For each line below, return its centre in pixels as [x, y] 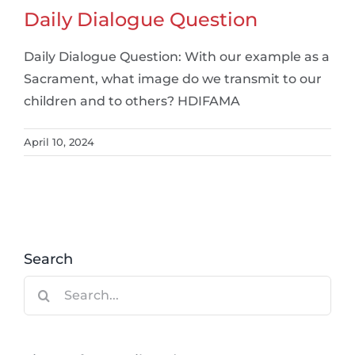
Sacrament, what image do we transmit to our [173, 78]
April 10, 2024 [59, 141]
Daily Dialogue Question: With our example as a [177, 56]
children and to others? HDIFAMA [132, 101]
